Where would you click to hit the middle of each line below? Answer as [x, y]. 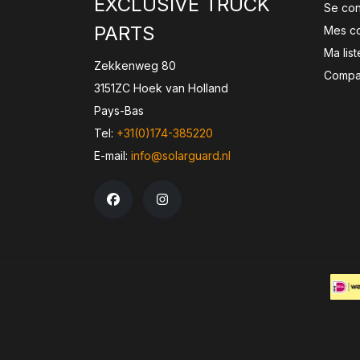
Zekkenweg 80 [135, 65]
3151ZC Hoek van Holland [161, 88]
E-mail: [112, 155]
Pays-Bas [119, 110]
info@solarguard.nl [181, 155]
